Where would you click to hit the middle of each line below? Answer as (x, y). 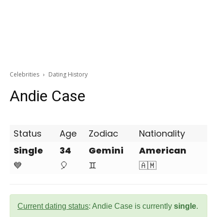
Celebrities (24, 74)
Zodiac (103, 133)
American (163, 150)
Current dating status (53, 206)
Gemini (106, 150)
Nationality (162, 133)
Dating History (68, 74)
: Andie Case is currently (131, 206)
